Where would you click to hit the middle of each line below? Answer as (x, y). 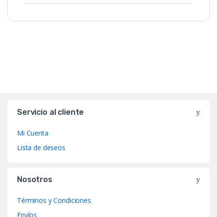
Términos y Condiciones (54, 200)
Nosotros (35, 179)
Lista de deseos (41, 147)
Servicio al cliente (51, 112)
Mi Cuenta (33, 133)
